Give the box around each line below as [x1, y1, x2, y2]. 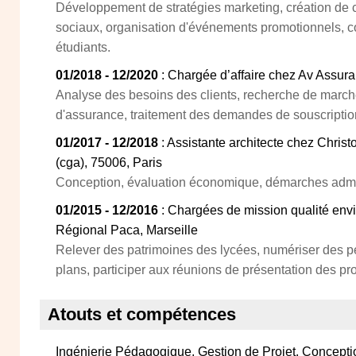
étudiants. [56, 41, 110, 54]
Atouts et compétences [48, 304, 236, 324]
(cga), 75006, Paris [56, 156, 162, 169]
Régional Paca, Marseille [56, 223, 198, 237]
